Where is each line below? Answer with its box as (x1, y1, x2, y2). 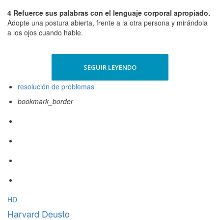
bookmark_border (18, 96, 73, 107)
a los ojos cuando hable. (7, 27, 83, 38)
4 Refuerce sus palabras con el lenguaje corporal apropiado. (7, 8, 210, 18)
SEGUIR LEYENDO (83, 63, 137, 72)
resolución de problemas (18, 82, 94, 92)
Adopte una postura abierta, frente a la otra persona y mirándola (7, 18, 208, 28)
